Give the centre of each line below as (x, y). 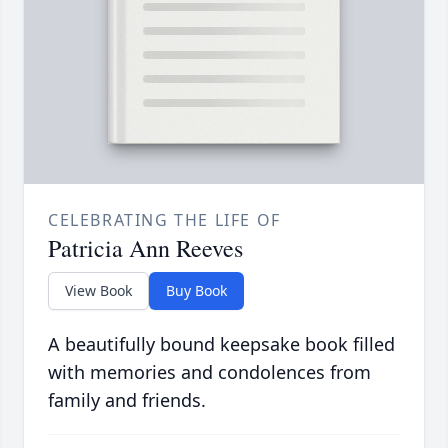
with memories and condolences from (209, 372)
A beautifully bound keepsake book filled (221, 344)
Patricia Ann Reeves (145, 248)
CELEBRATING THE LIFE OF (164, 220)
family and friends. (127, 400)
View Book (98, 291)
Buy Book (196, 291)
